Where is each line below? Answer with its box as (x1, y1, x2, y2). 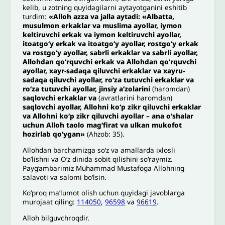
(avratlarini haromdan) (98, 92, 173, 102)
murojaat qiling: (23, 197, 77, 207)
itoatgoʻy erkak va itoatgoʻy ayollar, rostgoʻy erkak (23, 38, 199, 48)
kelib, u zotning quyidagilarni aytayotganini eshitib (23, 2, 187, 12)
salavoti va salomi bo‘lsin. (23, 172, 107, 182)
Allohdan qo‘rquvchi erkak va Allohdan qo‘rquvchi (23, 56, 197, 66)
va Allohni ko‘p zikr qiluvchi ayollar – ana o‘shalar (23, 110, 194, 121)
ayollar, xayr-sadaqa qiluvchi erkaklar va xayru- (23, 65, 185, 75)
